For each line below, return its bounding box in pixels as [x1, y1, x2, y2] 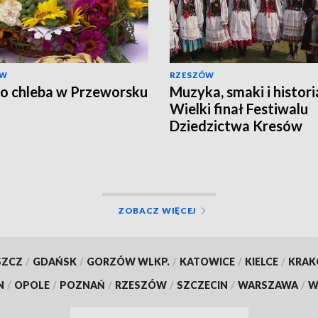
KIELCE [244, 255, 278, 268]
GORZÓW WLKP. [86, 255, 170, 268]
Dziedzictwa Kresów [170, 116, 302, 134]
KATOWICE [179, 255, 235, 268]
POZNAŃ [60, 278, 105, 291]
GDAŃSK [32, 255, 77, 268]
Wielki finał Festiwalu [170, 99, 308, 117]
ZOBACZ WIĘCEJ [117, 204, 197, 216]
